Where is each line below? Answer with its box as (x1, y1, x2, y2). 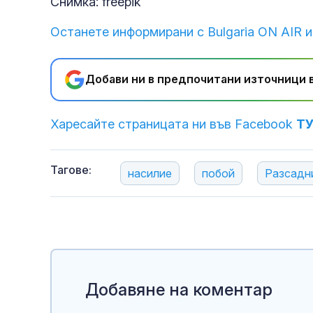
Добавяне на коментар (85, 279, 272, 300)
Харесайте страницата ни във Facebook (50, 116, 296, 131)
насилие (128, 166, 172, 180)
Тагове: (50, 162, 92, 177)
